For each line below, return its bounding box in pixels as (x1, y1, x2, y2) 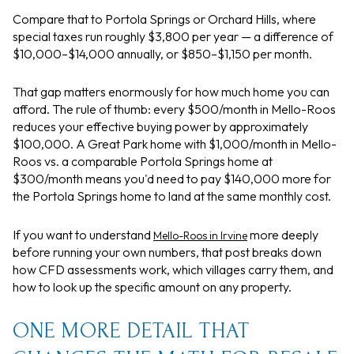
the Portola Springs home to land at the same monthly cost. (13, 188, 331, 205)
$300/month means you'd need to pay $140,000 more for (13, 171, 331, 187)
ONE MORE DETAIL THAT (13, 318, 250, 343)
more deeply (247, 226, 318, 243)
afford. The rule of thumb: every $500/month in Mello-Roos (13, 101, 336, 118)
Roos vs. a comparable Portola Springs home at (13, 153, 273, 170)
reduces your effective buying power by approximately (13, 119, 308, 135)
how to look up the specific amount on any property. (13, 278, 292, 295)
